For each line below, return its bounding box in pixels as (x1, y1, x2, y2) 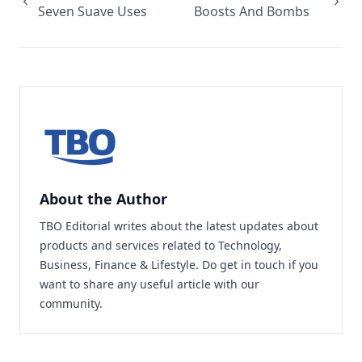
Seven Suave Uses (37, 2, 147, 20)
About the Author (40, 189, 167, 208)
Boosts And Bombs (194, 2, 309, 20)
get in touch (220, 257, 285, 272)
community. (40, 296, 103, 311)
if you (285, 257, 318, 272)
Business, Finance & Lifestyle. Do (40, 257, 220, 272)
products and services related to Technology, (40, 238, 282, 253)
